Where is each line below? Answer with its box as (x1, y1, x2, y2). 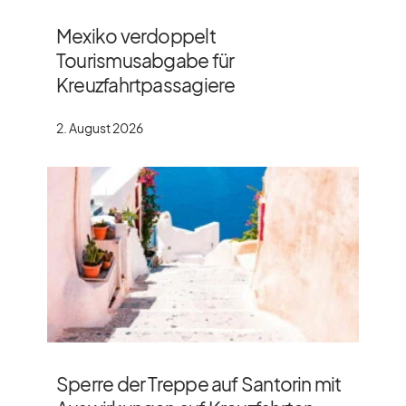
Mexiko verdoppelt (56, 23, 216, 48)
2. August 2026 (56, 119, 143, 136)
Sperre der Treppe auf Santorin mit (56, 371, 342, 396)
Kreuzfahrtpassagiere (56, 72, 236, 97)
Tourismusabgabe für (56, 47, 235, 72)
